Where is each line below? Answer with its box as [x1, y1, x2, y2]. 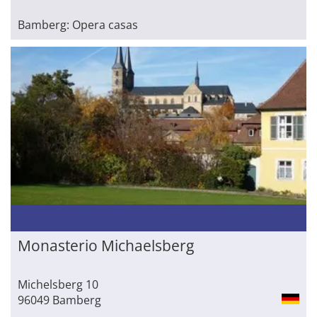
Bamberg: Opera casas [18, 16, 138, 33]
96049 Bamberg [18, 292, 101, 308]
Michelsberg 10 [18, 276, 98, 292]
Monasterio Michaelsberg [18, 235, 194, 255]
